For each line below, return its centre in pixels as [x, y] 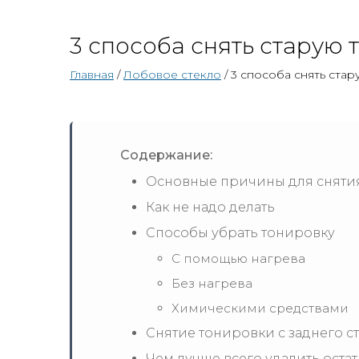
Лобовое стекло [172, 75]
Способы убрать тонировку [240, 233]
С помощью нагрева [238, 258]
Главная [92, 75]
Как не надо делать [210, 207]
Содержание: [166, 155]
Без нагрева [212, 283]
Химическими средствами [260, 308]
